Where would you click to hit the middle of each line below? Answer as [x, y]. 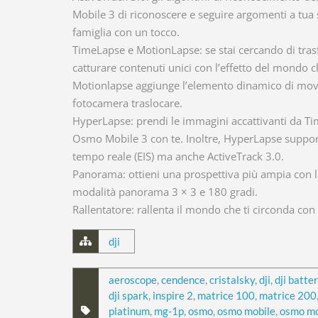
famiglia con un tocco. [126, 32]
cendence [183, 280]
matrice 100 [226, 295]
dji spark [128, 295]
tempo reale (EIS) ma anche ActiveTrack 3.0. [178, 156]
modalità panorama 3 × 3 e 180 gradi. [165, 192]
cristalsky [232, 280]
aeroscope [133, 280]
